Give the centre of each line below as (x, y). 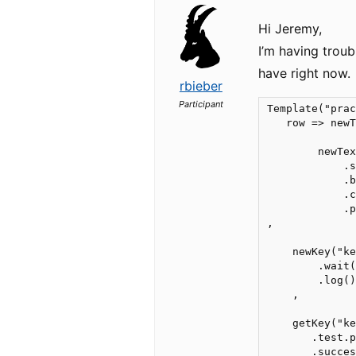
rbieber (201, 86)
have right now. (305, 73)
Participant (201, 104)
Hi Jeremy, (290, 29)
